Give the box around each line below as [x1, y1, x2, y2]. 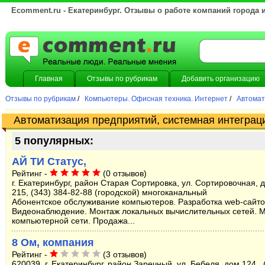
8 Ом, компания [12, 237, 94, 248]
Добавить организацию [182, 75, 260, 83]
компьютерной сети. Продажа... [12, 216, 135, 225]
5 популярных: [15, 135, 93, 147]
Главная [35, 75, 63, 83]
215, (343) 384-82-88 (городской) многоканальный [12, 188, 207, 197]
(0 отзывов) [103, 169, 147, 178]
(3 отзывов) [103, 250, 147, 259]
